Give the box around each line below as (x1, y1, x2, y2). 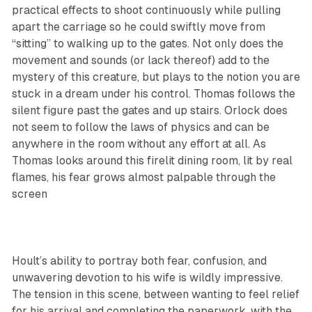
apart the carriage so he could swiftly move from (11, 20, 265, 34)
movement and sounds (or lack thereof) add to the (11, 54, 270, 68)
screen (11, 187, 47, 201)
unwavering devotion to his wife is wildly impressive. (11, 271, 283, 285)
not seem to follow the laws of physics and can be (11, 120, 270, 134)
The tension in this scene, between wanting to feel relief (11, 288, 299, 302)
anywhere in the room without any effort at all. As (11, 137, 266, 151)
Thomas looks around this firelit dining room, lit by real (11, 154, 292, 168)
